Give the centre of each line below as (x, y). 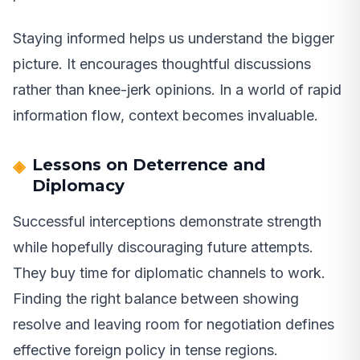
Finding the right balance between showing (156, 298)
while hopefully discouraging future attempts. (163, 247)
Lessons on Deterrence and (149, 164)
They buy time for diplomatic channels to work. (169, 272)
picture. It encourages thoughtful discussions (162, 63)
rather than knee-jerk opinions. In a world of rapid (177, 89)
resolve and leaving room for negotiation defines (174, 324)
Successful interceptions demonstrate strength (167, 221)
